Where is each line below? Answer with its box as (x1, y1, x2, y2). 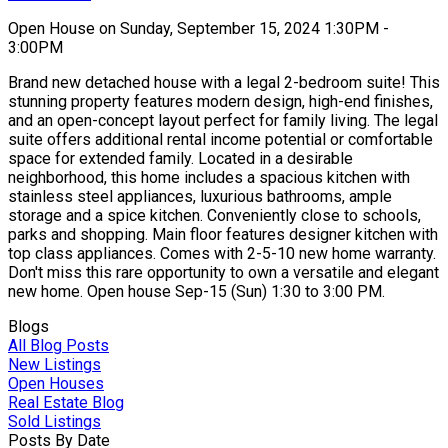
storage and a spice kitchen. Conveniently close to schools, (8, 205, 421, 225)
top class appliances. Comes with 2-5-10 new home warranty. (8, 243, 436, 263)
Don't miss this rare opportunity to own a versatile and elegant (8, 262, 439, 282)
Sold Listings (8, 411, 101, 431)
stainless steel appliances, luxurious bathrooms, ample (8, 186, 392, 206)
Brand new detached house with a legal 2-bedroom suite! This (8, 72, 440, 92)
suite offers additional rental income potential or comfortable (8, 129, 433, 149)
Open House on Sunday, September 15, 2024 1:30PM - (8, 18, 389, 38)
